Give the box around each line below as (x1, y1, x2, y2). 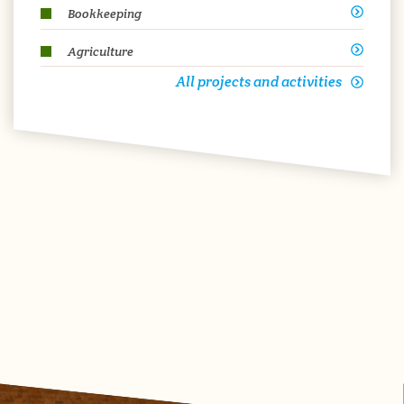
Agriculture (68, 42, 133, 60)
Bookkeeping (68, 5, 142, 22)
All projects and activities (176, 72, 342, 92)
